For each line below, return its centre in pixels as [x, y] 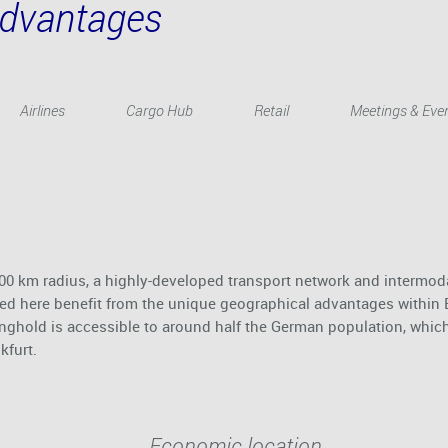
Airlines [42, 109]
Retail [271, 109]
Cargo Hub [159, 109]
